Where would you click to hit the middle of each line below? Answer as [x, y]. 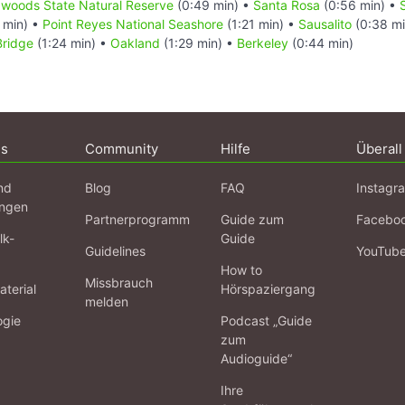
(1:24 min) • [72, 42]
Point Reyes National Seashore [133, 24]
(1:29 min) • [198, 42]
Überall [379, 148]
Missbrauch [119, 282]
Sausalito [325, 24]
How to [241, 269]
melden [107, 301]
